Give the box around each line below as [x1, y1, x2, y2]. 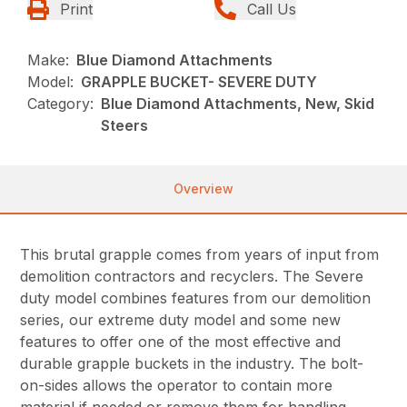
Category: [27, 94, 94, 113]
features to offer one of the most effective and [20, 332, 342, 351]
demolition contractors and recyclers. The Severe [20, 266, 364, 285]
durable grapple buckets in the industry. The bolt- [20, 353, 364, 372]
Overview [174, 180, 233, 196]
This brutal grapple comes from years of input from [20, 244, 380, 263]
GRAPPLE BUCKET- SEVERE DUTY [81, 72, 318, 91]
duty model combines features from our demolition [20, 288, 372, 307]
